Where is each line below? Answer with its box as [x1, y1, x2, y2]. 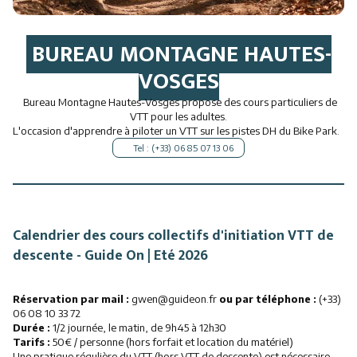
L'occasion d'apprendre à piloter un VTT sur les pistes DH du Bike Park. [13, 124, 344, 137]
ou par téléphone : [219, 292, 316, 305]
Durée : [13, 321, 50, 334]
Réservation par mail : [13, 292, 131, 305]
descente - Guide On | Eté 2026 [13, 244, 208, 268]
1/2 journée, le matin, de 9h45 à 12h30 [50, 321, 226, 334]
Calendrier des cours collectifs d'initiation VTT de [13, 224, 334, 248]
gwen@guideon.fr [131, 292, 219, 305]
